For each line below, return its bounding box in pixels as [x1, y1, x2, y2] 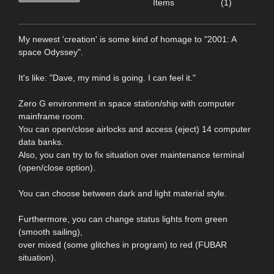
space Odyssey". [18, 47, 83, 57]
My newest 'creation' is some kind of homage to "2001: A [18, 34, 236, 45]
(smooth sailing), [18, 227, 83, 237]
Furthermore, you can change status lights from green [18, 214, 228, 224]
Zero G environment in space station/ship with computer [18, 98, 235, 109]
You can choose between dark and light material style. [18, 188, 227, 199]
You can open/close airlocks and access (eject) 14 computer [18, 124, 251, 135]
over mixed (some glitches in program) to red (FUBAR [18, 240, 227, 250]
